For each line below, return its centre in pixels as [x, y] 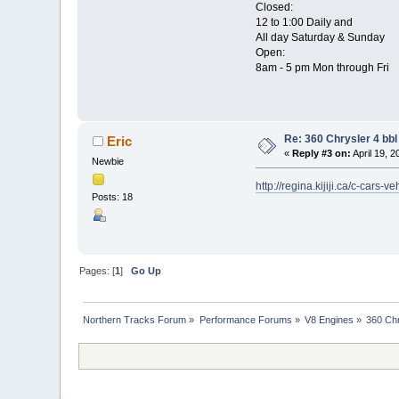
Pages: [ [98, 271]
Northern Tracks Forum [135, 320]
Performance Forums [245, 320]
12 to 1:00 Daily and [304, 22]
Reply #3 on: [322, 154]
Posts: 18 [113, 197]
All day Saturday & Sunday [320, 37]
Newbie [108, 162]
